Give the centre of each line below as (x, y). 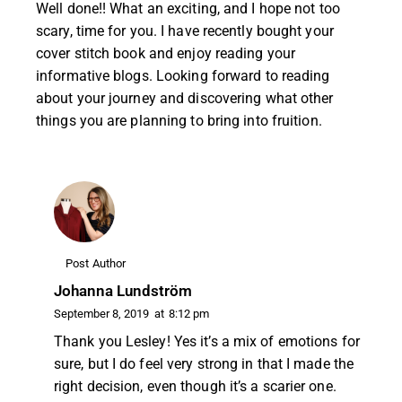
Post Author (96, 263)
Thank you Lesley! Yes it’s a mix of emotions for (207, 341)
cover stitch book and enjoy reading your (166, 53)
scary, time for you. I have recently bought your (185, 31)
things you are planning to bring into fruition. (179, 120)
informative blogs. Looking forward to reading (183, 75)
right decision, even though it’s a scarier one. (195, 386)
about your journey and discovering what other (185, 98)
